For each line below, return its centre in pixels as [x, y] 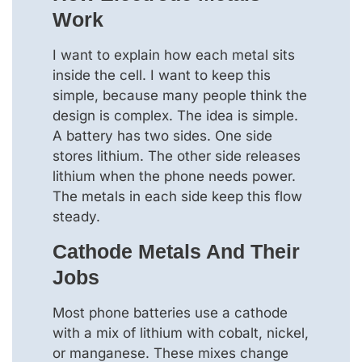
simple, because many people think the [180, 95]
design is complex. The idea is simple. [175, 115]
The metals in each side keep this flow [177, 196]
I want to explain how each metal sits [174, 55]
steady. [76, 216]
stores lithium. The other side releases [177, 156]
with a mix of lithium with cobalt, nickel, [181, 333]
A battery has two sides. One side [162, 135]
